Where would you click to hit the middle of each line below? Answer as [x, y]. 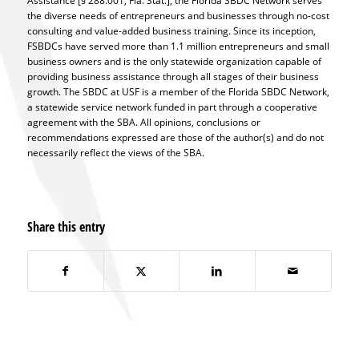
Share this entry [66, 226]
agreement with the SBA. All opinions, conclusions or [143, 122]
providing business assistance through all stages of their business [173, 76]
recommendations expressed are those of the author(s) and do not [175, 137]
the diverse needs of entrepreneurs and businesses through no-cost [178, 15]
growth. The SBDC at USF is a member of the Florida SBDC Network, [178, 91]
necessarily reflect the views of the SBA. [115, 152]
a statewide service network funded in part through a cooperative [172, 107]
